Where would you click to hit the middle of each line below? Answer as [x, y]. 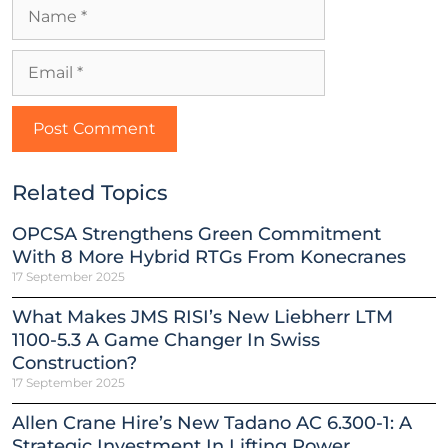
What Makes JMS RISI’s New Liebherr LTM [202, 316]
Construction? [74, 362]
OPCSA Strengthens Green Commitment [196, 233]
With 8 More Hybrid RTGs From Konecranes [209, 256]
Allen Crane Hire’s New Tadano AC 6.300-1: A [212, 422]
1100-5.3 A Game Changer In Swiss [166, 339]
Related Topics [90, 192]
